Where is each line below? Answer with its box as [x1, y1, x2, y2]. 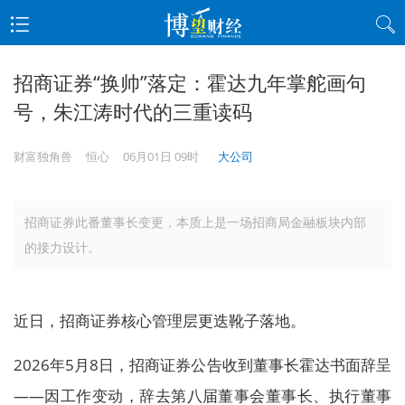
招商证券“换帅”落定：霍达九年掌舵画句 [14, 69, 366, 96]
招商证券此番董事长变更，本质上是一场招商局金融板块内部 [24, 213, 366, 231]
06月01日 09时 [123, 148, 199, 165]
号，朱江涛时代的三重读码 [14, 98, 252, 125]
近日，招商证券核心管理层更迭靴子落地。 [14, 310, 306, 331]
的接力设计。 [24, 239, 100, 256]
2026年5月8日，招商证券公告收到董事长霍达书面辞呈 [14, 354, 391, 375]
